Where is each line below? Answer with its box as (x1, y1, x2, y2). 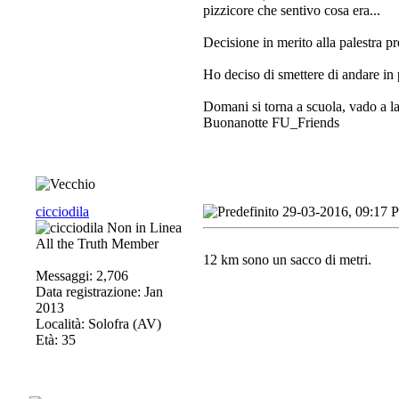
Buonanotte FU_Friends (203, 115, 343, 130)
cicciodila (36, 204, 89, 219)
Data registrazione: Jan (36, 284, 163, 299)
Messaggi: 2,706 (36, 268, 128, 283)
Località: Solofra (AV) (36, 316, 161, 331)
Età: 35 (36, 332, 76, 347)
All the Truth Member (36, 236, 159, 251)
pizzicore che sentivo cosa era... (203, 3, 380, 18)
